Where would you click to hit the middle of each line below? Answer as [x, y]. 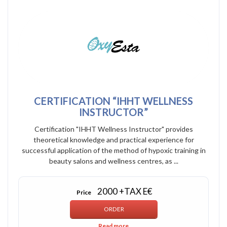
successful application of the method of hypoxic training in [113, 150]
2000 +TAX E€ [124, 191]
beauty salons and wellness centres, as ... [113, 161]
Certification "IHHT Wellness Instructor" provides [113, 129]
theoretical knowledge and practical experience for [113, 139]
